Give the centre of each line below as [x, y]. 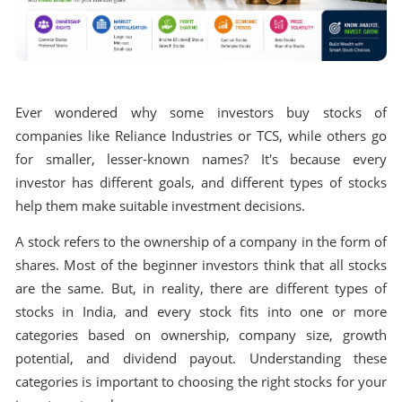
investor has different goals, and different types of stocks [201, 182]
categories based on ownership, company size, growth [201, 336]
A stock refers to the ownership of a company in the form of [201, 242]
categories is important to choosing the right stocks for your [201, 382]
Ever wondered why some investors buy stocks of [201, 112]
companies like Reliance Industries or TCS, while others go [201, 135]
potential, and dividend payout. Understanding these [201, 359]
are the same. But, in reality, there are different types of [201, 289]
